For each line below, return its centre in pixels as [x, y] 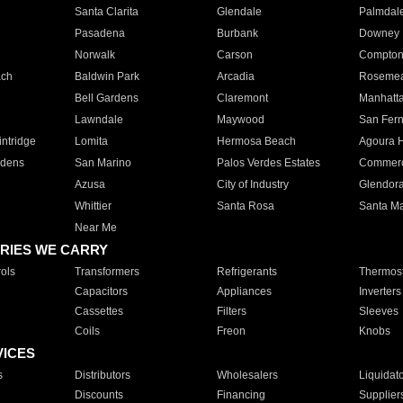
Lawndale [99, 120]
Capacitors [101, 291]
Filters [231, 311]
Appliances [244, 291]
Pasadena [99, 33]
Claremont [242, 98]
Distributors [102, 375]
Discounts [99, 395]
